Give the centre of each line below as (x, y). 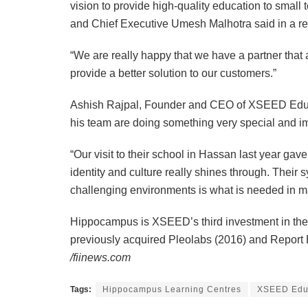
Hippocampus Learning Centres (172, 290)
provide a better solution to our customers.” (173, 74)
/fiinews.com (100, 258)
